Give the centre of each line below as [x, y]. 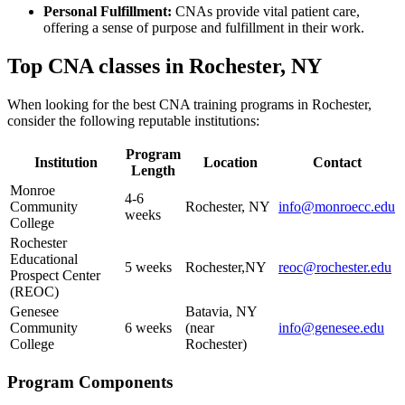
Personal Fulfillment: [108, 12]
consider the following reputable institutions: [133, 121]
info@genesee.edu [331, 328]
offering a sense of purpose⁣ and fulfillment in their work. [204, 28]
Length [153, 171]
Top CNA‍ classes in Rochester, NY [165, 66]
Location [230, 163]
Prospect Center [55, 276]
